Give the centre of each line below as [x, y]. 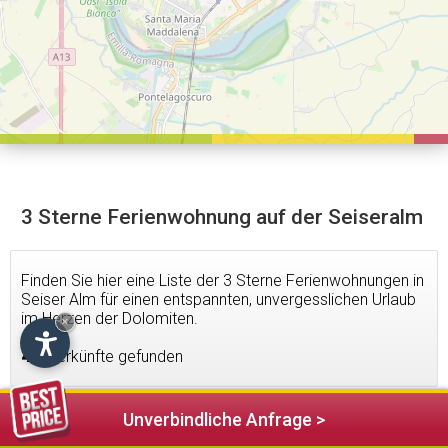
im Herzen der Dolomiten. [109, 318]
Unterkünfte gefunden [106, 356]
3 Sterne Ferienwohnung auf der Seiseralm [222, 217]
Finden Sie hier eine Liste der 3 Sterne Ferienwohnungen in [222, 280]
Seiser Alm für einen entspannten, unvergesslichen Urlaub [218, 299]
